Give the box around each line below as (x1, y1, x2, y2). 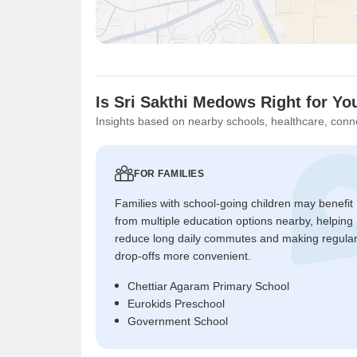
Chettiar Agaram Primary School (127, 279, 289, 292)
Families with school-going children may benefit (115, 196, 353, 210)
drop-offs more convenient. (115, 249, 251, 262)
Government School (127, 314, 228, 328)
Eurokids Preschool (127, 296, 225, 310)
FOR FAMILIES (134, 167, 204, 179)
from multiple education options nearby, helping (115, 214, 353, 227)
